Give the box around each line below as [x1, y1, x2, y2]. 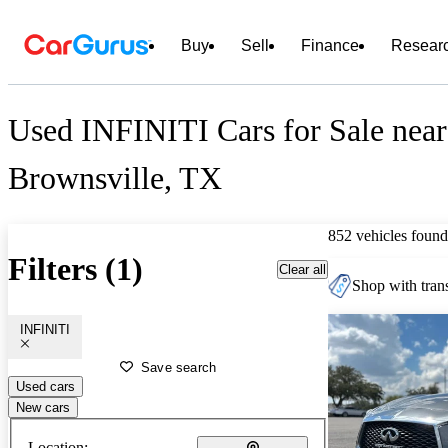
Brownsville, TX [8, 160, 222, 197]
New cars [16, 399, 70, 415]
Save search [141, 359, 217, 375]
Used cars [16, 378, 75, 394]
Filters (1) [8, 251, 143, 288]
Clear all [279, 261, 326, 277]
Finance [301, 37, 359, 54]
